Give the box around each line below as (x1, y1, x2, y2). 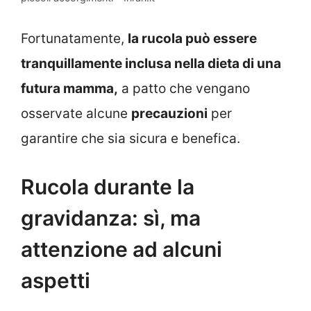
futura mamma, (21, 81, 118, 97)
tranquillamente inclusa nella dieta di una (21, 56, 281, 72)
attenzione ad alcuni (21, 236, 222, 262)
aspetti (21, 267, 90, 293)
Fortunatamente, (21, 31, 128, 47)
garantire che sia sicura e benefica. (21, 131, 240, 147)
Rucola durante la (21, 174, 194, 199)
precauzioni (131, 106, 208, 122)
